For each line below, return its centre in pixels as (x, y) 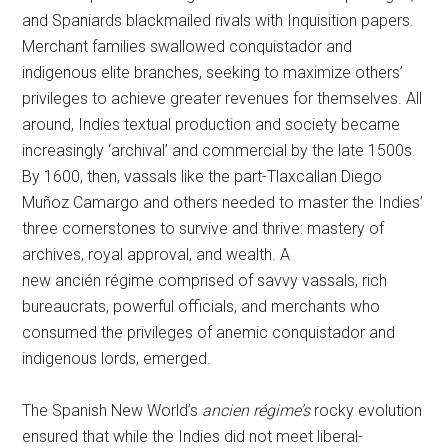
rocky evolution (366, 410)
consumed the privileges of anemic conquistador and (209, 332)
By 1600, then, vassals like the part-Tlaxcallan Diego (202, 176)
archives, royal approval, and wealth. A (156, 254)
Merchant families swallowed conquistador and (187, 46)
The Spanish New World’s (112, 410)
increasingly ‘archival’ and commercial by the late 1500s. (219, 150)
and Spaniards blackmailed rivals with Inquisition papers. (218, 20)
